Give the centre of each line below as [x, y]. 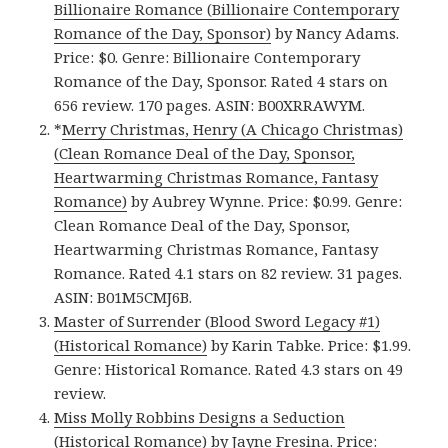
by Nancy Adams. [335, 33]
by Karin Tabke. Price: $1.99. [309, 345]
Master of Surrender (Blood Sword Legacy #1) [217, 321]
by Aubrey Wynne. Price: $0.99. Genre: [265, 201]
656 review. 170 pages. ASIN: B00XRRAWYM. [210, 105]
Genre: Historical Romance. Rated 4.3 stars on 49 [229, 369]
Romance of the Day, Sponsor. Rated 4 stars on [221, 81]
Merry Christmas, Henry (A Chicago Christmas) [233, 129]
